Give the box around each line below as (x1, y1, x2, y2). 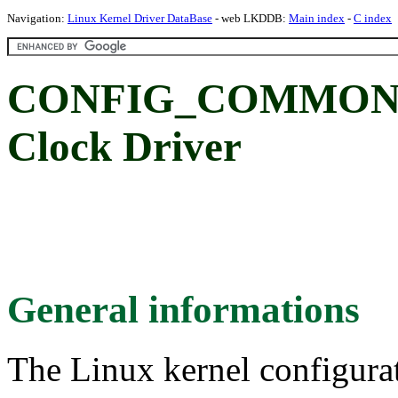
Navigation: (7, 12, 68, 25)
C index (354, 12, 392, 25)
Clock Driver (7, 123, 242, 171)
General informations (7, 288, 360, 330)
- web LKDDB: (212, 12, 289, 25)
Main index (289, 12, 345, 25)
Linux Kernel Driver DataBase (68, 12, 212, 25)
